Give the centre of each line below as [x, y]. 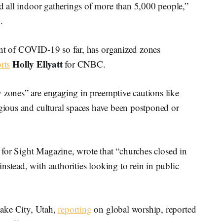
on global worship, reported [144, 209]
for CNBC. [84, 64]
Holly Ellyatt [37, 64]
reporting [75, 209]
